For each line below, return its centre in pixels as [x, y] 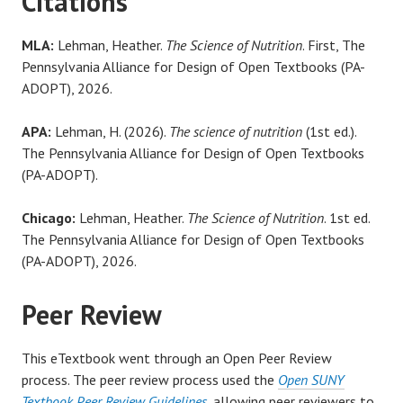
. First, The [334, 45]
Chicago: [49, 217]
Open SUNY [311, 379]
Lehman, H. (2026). [110, 131]
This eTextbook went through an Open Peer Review [177, 358]
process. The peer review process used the [150, 379]
